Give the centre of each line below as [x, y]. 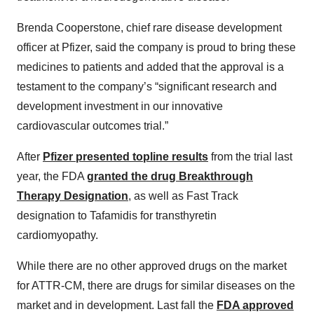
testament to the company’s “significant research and [147, 87]
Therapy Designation [73, 196]
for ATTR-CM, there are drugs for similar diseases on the [156, 286]
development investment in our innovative [120, 107]
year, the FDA [52, 177]
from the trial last [250, 157]
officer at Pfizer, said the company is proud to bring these [156, 48]
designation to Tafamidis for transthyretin [117, 216]
